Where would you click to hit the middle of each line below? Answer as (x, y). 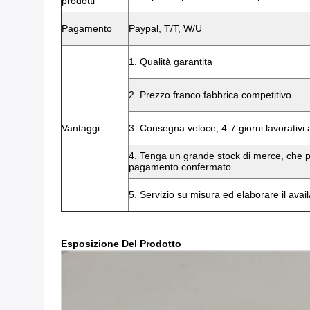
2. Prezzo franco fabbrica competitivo (210, 95)
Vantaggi (81, 128)
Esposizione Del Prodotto (121, 244)
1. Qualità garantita (171, 62)
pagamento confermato (180, 167)
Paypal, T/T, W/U (165, 28)
